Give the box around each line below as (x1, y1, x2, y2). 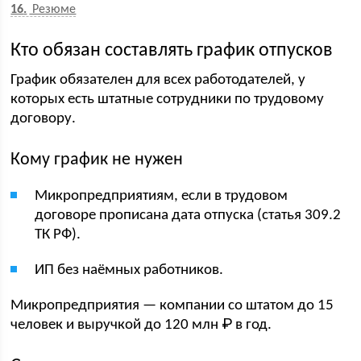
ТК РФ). (35, 227, 81, 243)
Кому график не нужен (10, 151, 184, 169)
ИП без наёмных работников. (35, 263, 224, 278)
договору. (10, 111, 77, 127)
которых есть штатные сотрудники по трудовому (10, 92, 325, 107)
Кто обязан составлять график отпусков (10, 41, 334, 60)
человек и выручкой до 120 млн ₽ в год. (10, 317, 272, 333)
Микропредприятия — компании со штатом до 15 (10, 298, 334, 313)
